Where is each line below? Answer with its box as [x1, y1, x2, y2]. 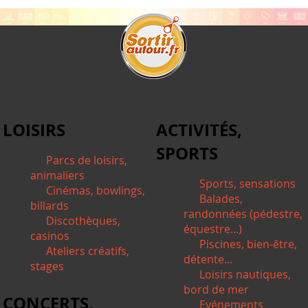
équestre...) [184, 221, 243, 236]
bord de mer [184, 281, 250, 297]
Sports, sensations [199, 175, 296, 191]
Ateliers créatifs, [46, 243, 130, 258]
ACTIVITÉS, [156, 118, 243, 142]
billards [30, 197, 69, 213]
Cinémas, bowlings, [46, 182, 146, 198]
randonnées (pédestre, [184, 206, 303, 221]
